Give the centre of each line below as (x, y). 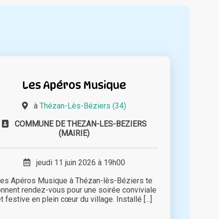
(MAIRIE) (74, 133)
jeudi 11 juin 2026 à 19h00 (77, 163)
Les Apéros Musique (74, 85)
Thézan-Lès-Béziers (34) (83, 106)
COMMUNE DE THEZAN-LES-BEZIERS (80, 124)
